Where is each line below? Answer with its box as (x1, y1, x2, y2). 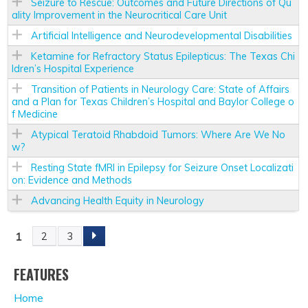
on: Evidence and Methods (12, 174, 132, 186)
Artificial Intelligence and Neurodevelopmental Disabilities (31, 30, 292, 42)
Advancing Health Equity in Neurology (31, 195, 204, 207)
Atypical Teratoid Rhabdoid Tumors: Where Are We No (31, 129, 285, 141)
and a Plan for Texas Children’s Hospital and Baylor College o (12, 96, 294, 108)
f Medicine (12, 108, 58, 120)
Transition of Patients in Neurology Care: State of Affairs (31, 83, 289, 96)
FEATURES (14, 263, 69, 285)
